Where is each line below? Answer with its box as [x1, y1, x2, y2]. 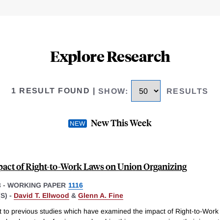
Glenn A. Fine [78, 191, 123, 199]
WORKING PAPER [7, 181, 66, 189]
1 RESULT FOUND [11, 86, 90, 95]
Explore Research [50, 46, 170, 66]
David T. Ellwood [14, 191, 69, 199]
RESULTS [166, 86, 209, 95]
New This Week [91, 116, 152, 129]
